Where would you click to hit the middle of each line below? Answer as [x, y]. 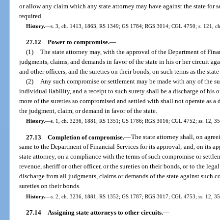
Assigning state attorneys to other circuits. [105, 213]
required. [31, 16]
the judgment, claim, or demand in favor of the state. [88, 111]
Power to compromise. [78, 42]
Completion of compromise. [86, 137]
